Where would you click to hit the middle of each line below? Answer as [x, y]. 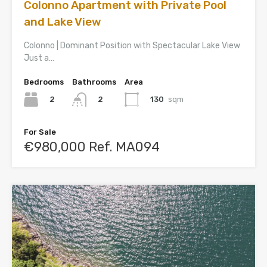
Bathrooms [94, 82]
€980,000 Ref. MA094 [92, 147]
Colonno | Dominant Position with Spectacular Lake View [132, 45]
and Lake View [63, 21]
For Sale [40, 132]
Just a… [39, 58]
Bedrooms [44, 82]
